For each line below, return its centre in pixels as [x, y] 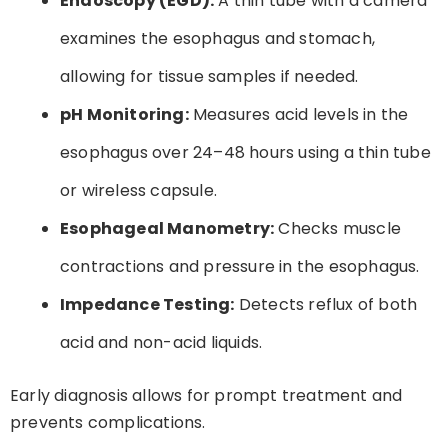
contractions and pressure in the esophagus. [240, 266]
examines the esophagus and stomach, [217, 38]
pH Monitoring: [124, 114]
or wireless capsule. [138, 190]
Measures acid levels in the [298, 114]
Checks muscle [337, 228]
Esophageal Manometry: [167, 228]
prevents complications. [108, 422]
